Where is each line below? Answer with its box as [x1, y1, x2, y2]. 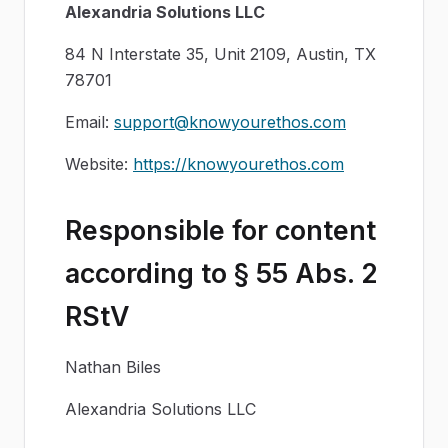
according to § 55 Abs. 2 [65, 257, 378, 289]
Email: [65, 112, 109, 132]
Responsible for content [65, 214, 376, 246]
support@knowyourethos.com [114, 112, 346, 132]
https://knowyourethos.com [133, 154, 344, 174]
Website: [65, 154, 128, 174]
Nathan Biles [65, 357, 161, 377]
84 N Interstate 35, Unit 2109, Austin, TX [65, 44, 376, 64]
